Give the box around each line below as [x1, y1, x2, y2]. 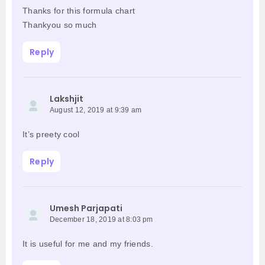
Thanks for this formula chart [22, 6, 135, 16]
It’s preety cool [22, 130, 80, 140]
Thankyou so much [22, 20, 97, 30]
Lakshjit [50, 93, 83, 105]
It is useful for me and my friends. [22, 239, 153, 249]
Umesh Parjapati [50, 202, 122, 215]
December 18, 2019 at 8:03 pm [50, 215, 153, 224]
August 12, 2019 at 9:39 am [50, 106, 142, 115]
